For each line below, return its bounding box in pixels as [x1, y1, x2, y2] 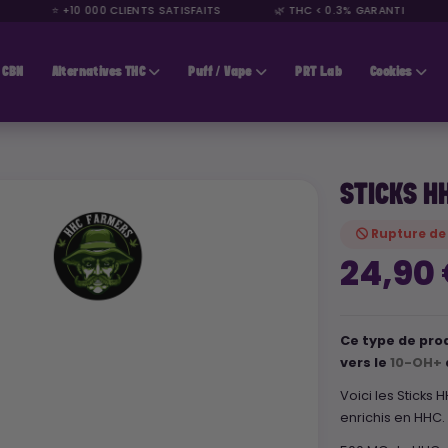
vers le [340, 353, 388, 372]
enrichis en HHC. [340, 408, 446, 428]
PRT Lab [295, 65, 342, 79]
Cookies [369, 65, 412, 79]
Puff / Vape [188, 65, 252, 79]
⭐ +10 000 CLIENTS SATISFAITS [34, 3, 204, 18]
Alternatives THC [51, 65, 145, 79]
